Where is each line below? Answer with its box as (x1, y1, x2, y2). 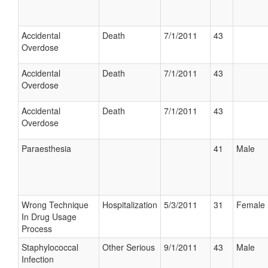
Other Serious (102, 241, 155, 253)
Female (236, 199, 265, 211)
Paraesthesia (22, 142, 71, 154)
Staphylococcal (22, 241, 78, 253)
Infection (22, 253, 54, 265)
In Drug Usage (22, 211, 77, 223)
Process (22, 223, 52, 234)
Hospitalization (102, 199, 157, 211)
